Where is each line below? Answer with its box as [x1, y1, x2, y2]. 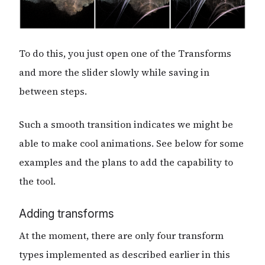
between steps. [19, 84, 87, 98]
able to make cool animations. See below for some [19, 136, 244, 150]
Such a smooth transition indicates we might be [19, 117, 233, 131]
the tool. [19, 174, 56, 188]
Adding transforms [19, 206, 114, 221]
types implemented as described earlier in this [19, 248, 230, 261]
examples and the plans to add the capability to [19, 155, 233, 169]
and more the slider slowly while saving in [19, 65, 209, 79]
